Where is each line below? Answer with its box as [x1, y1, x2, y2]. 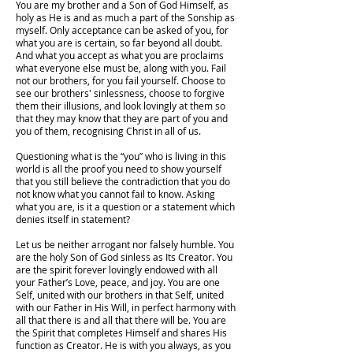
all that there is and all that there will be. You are [16, 314, 226, 326]
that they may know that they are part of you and [16, 112, 228, 124]
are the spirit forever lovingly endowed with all [16, 263, 217, 276]
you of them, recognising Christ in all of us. [16, 124, 201, 137]
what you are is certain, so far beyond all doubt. [16, 36, 222, 49]
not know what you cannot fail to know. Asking [16, 188, 215, 200]
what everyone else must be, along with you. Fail [16, 61, 226, 74]
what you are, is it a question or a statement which [16, 200, 235, 213]
